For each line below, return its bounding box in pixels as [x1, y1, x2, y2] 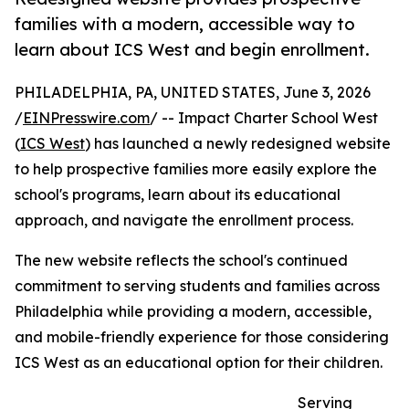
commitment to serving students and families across [15, 277, 380, 296]
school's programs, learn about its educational [15, 185, 341, 204]
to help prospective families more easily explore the [15, 160, 377, 179]
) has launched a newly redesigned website [85, 134, 391, 153]
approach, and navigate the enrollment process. [15, 211, 353, 230]
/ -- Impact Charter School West [150, 109, 378, 128]
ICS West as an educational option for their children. [15, 353, 383, 372]
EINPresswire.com [23, 109, 150, 128]
